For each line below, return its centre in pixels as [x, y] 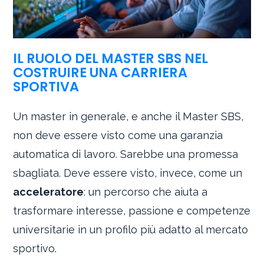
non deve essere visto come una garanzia [118, 135]
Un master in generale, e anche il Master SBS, [128, 116]
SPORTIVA [46, 87]
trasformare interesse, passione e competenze [132, 210]
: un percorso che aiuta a [146, 192]
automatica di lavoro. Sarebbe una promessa [126, 154]
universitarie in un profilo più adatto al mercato [131, 229]
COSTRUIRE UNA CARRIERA [100, 73]
